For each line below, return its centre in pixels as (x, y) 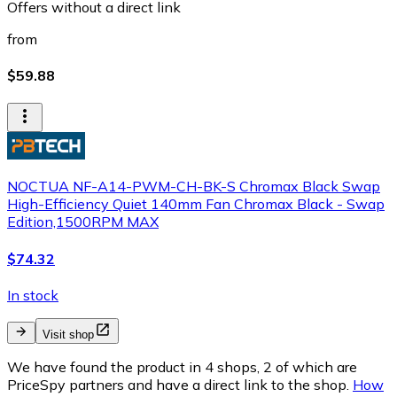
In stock (33, 295)
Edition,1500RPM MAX (83, 222)
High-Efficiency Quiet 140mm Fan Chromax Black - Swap (196, 204)
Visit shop (68, 334)
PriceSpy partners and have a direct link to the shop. (178, 384)
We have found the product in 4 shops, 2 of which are (182, 366)
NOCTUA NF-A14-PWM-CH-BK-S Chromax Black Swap (194, 187)
